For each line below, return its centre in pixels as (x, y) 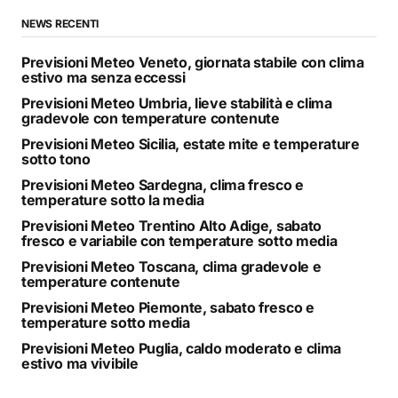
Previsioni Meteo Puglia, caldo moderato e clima (181, 349)
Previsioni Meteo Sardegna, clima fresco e (163, 185)
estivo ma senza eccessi (103, 78)
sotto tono (56, 159)
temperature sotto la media (113, 200)
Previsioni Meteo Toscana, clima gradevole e (171, 267)
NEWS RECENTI (60, 24)
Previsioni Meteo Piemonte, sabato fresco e (168, 308)
